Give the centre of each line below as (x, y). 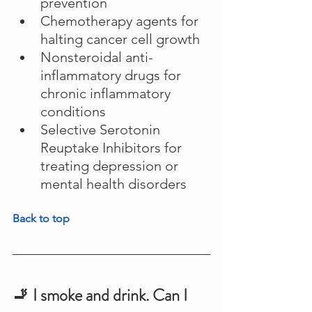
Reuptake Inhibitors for (113, 148)
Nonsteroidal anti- (97, 57)
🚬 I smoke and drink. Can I (102, 296)
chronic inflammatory (107, 94)
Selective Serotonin (102, 130)
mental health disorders (114, 184)
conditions (73, 112)
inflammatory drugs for (112, 76)
